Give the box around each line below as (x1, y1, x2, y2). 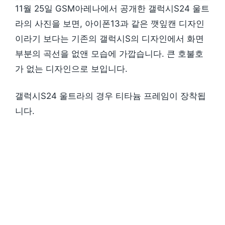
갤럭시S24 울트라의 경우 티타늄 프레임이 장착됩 (15, 90, 206, 101)
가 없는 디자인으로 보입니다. (15, 64, 128, 74)
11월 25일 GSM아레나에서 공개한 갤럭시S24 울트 (15, 4, 209, 14)
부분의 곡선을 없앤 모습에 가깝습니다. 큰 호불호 (15, 49, 203, 59)
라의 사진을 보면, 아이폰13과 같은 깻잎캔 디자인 (15, 19, 204, 29)
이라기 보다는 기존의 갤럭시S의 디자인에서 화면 (15, 34, 204, 44)
